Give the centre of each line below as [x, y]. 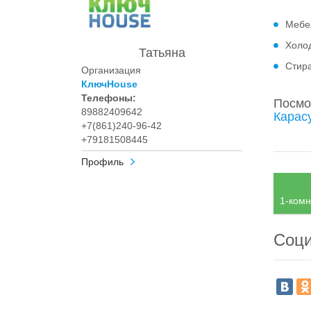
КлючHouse [109, 84]
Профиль [102, 162]
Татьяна [162, 53]
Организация [111, 70]
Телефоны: [109, 98]
